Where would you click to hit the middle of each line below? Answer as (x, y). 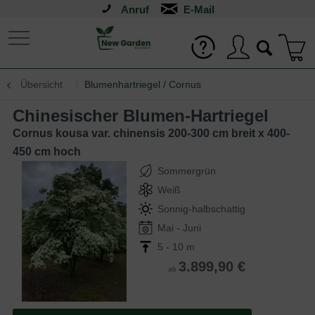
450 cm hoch (47, 152)
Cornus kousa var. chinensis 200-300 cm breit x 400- (151, 133)
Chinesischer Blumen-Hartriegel (147, 116)
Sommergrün (187, 171)
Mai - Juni (179, 228)
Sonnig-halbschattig (201, 209)
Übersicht (41, 84)
